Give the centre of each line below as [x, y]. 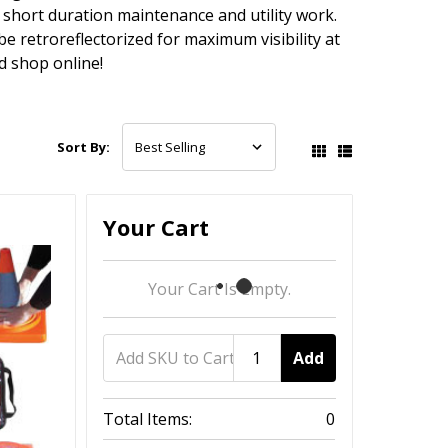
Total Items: [148, 419]
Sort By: [84, 147]
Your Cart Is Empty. [220, 289]
